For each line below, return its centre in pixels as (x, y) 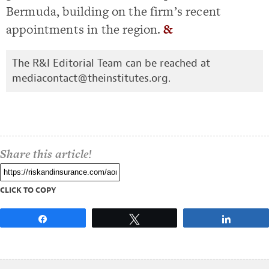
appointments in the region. (85, 29)
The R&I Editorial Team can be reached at (111, 63)
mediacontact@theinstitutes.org (90, 78)
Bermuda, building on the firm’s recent (114, 11)
